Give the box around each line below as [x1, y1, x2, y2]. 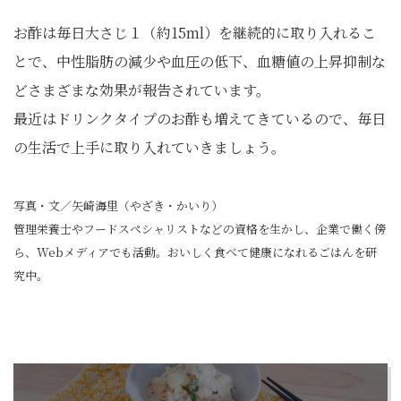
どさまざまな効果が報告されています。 [13, 80, 270, 100]
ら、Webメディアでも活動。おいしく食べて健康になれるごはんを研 [13, 243, 377, 260]
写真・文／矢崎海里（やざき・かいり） [13, 197, 223, 214]
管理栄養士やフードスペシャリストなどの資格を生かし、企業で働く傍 [13, 220, 386, 237]
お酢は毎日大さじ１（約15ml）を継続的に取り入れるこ [13, 22, 376, 43]
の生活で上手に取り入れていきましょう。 [13, 137, 286, 158]
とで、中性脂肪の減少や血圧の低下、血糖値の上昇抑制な [13, 51, 386, 72]
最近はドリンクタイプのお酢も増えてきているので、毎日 [13, 108, 386, 129]
